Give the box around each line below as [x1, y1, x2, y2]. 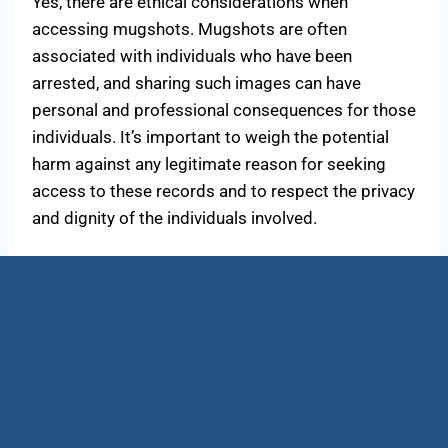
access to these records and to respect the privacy [32, 180, 415, 201]
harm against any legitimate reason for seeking [32, 153, 386, 174]
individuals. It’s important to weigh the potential [32, 126, 389, 147]
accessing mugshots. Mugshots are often [32, 18, 347, 39]
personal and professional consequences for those [32, 99, 416, 120]
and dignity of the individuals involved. [32, 207, 317, 228]
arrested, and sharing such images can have [32, 72, 361, 93]
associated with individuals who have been [32, 45, 352, 66]
